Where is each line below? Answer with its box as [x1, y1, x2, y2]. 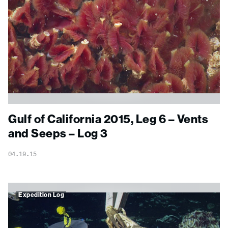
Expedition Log [18, 191, 64, 199]
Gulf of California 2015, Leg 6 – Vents [8, 111, 208, 127]
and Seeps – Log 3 [8, 126, 108, 141]
